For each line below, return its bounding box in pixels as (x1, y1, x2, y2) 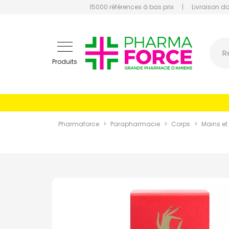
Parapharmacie (110, 120, 160, 128)
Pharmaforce (58, 120, 99, 128)
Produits (52, 57, 77, 66)
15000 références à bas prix (89, 3, 174, 11)
